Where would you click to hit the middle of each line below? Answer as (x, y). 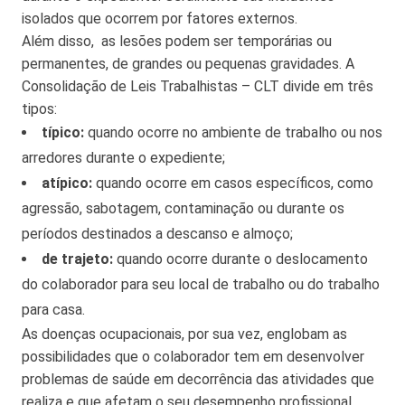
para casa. (53, 309)
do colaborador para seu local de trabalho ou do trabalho (201, 284)
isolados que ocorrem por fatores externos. (160, 18)
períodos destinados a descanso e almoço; (157, 233)
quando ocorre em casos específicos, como (233, 183)
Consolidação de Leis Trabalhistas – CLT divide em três (198, 86)
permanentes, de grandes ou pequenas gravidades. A (188, 63)
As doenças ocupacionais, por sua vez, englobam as (184, 334)
